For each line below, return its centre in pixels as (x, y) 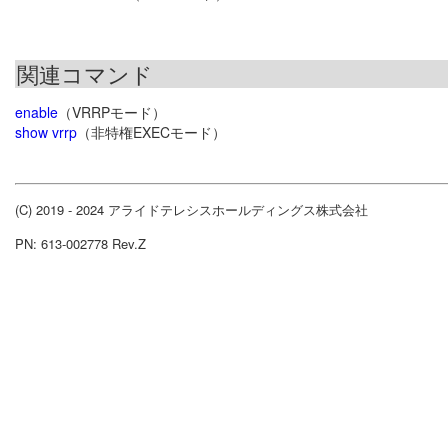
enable (36, 112)
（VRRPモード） (112, 112)
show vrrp (46, 132)
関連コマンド (85, 74)
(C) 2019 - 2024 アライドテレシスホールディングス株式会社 (191, 210)
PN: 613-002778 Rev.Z (80, 244)
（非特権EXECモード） (151, 132)
